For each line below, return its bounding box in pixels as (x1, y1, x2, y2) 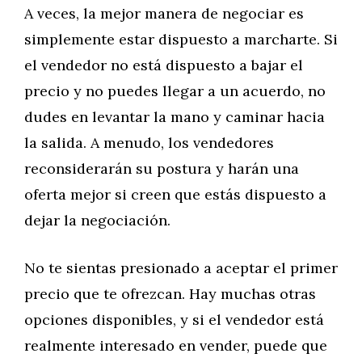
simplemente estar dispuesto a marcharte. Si (24, 30, 338, 48)
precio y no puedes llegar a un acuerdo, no (24, 82, 326, 100)
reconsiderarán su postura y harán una (24, 159, 299, 178)
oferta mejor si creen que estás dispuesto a (24, 185, 326, 204)
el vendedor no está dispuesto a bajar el (24, 56, 303, 74)
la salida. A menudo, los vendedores (24, 133, 274, 152)
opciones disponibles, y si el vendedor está (24, 310, 324, 329)
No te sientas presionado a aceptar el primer (24, 259, 338, 277)
